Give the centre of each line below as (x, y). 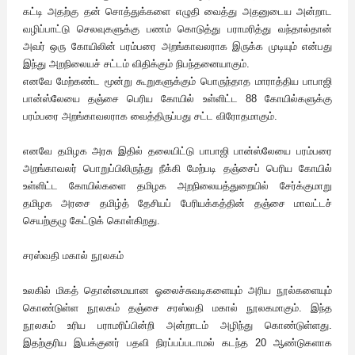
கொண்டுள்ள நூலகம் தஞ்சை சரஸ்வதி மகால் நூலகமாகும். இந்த (177, 308)
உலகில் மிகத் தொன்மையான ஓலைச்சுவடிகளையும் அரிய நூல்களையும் (177, 291)
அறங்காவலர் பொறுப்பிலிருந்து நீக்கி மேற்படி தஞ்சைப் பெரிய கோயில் (177, 169)
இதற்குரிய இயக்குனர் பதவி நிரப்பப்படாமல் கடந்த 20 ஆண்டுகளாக (177, 343)
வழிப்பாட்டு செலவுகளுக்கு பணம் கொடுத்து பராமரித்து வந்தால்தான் (177, 29)
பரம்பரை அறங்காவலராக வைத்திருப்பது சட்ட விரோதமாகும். (150, 116)
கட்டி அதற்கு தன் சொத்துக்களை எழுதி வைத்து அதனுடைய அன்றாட (177, 12)
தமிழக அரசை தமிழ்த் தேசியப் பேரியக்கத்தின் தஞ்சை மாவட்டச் (177, 204)
